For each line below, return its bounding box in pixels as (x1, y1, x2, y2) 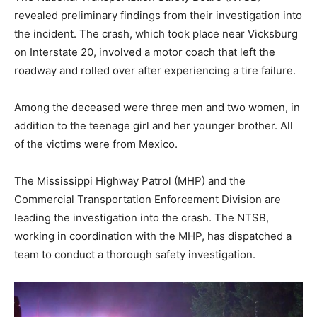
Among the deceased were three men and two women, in (14, 100, 300, 114)
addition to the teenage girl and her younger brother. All (14, 118, 293, 132)
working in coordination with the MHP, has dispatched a (14, 229, 292, 243)
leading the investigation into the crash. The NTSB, (14, 210, 269, 224)
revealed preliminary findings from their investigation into (14, 8, 302, 22)
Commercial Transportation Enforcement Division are (14, 192, 281, 206)
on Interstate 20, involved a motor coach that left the (14, 45, 275, 59)
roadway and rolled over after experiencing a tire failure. (14, 63, 296, 77)
